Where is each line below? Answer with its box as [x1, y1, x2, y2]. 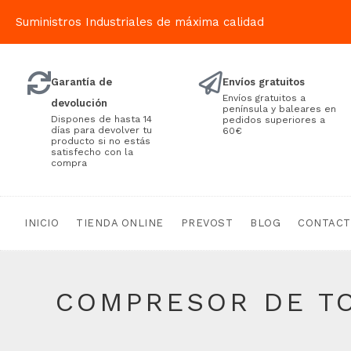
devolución [51, 97, 107, 109]
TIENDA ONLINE [76, 217, 164, 229]
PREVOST [180, 217, 233, 229]
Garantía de [51, 76, 112, 88]
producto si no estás [51, 136, 150, 147]
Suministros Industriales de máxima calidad [16, 14, 264, 29]
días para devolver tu [51, 125, 152, 136]
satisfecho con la [51, 147, 133, 157]
